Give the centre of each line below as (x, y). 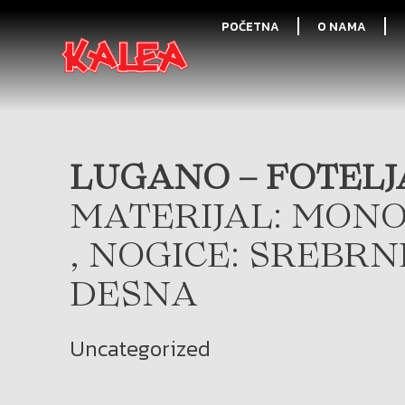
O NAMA (341, 26)
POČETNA (250, 26)
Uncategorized (141, 348)
